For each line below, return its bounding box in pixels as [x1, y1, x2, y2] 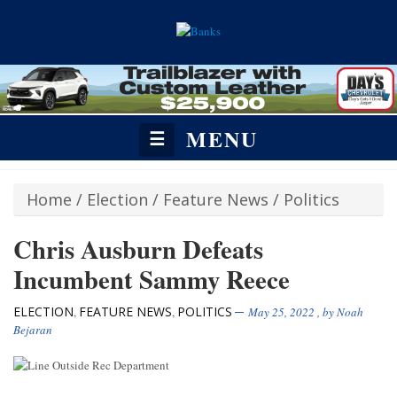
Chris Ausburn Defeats [13, 230, 263, 269]
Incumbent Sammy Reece [13, 261, 290, 299]
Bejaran [13, 322, 52, 339]
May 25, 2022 [248, 304, 315, 321]
